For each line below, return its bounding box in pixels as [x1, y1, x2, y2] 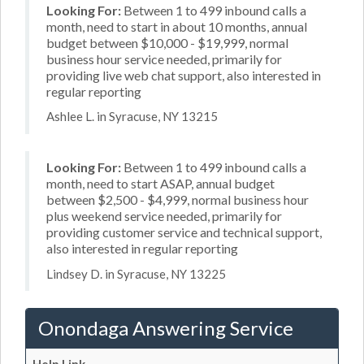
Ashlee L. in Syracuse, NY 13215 [46, 109, 218, 123]
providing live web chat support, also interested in [46, 67, 321, 83]
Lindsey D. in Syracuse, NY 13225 [46, 266, 226, 281]
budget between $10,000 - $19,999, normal [46, 34, 288, 50]
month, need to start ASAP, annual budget [46, 175, 275, 191]
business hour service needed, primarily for [46, 50, 282, 67]
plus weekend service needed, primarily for [46, 208, 282, 223]
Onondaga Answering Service [38, 316, 293, 340]
